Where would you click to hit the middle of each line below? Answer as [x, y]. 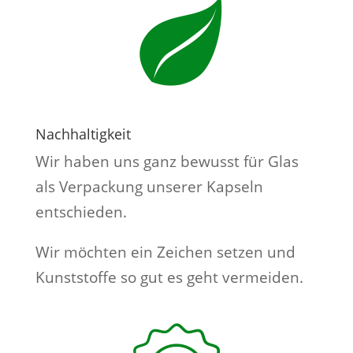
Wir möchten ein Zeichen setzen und [165, 252]
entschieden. [81, 212]
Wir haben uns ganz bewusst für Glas [167, 162]
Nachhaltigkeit [83, 134]
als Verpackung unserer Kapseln [149, 187]
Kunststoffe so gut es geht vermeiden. [169, 277]
